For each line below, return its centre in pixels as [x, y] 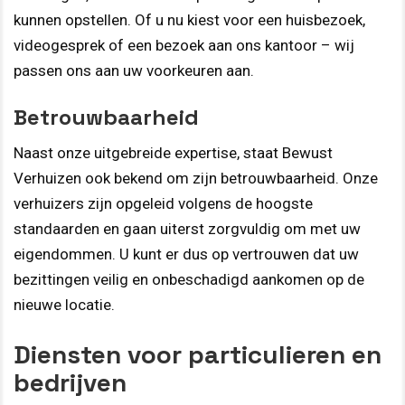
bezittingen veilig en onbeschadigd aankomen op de [189, 280]
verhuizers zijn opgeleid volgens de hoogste [163, 204]
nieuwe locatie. [64, 305]
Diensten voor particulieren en [198, 354]
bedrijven [70, 382]
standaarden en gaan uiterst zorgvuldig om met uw [187, 229]
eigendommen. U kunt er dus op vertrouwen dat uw [186, 254]
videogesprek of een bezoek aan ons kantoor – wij [184, 45]
